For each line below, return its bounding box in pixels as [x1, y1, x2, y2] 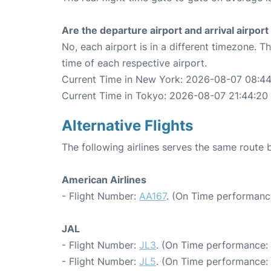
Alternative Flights [62, 117, 193, 134]
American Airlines [62, 174, 146, 186]
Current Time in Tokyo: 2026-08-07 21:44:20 [62, 90, 268, 102]
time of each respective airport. [62, 57, 207, 69]
